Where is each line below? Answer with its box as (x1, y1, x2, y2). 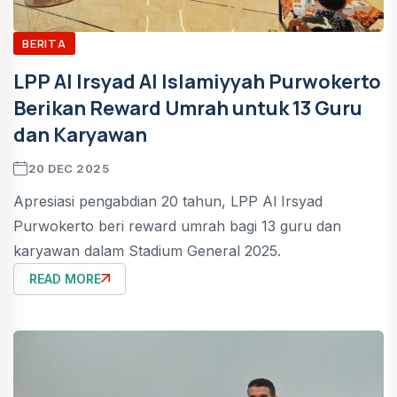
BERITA (22, 35, 66, 51)
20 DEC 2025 (27, 161, 110, 175)
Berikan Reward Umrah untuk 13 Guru (13, 95, 362, 121)
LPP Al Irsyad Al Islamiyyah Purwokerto (13, 68, 381, 95)
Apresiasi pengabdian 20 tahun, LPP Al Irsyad (13, 192, 323, 210)
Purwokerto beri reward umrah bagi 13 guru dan (13, 217, 341, 235)
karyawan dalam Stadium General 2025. (13, 242, 281, 260)
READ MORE (29, 271, 101, 286)
